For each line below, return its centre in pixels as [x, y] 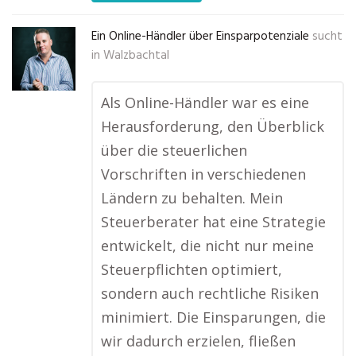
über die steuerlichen [174, 150]
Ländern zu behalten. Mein [192, 198]
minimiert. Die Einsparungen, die [213, 317]
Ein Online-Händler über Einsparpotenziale [200, 37]
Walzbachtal [136, 56]
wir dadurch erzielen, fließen [198, 341]
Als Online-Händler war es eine [205, 103]
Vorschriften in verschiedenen [203, 174]
